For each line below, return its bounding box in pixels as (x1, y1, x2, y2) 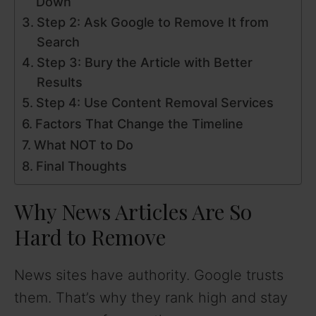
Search (36, 34, 80, 49)
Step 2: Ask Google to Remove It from (36, 14, 269, 30)
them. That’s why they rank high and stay (14, 288, 288, 306)
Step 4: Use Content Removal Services (35, 95, 274, 110)
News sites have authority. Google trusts (14, 266, 284, 284)
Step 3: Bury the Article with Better (36, 54, 253, 70)
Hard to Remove (14, 222, 166, 251)
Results (36, 74, 83, 90)
